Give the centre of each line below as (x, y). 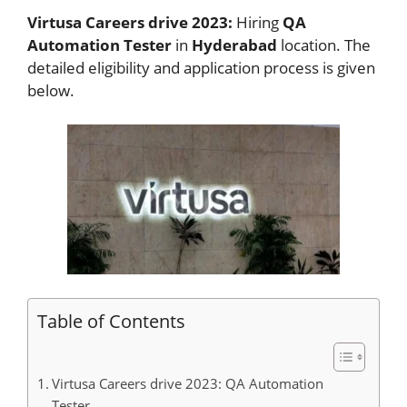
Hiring (256, 22)
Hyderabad (233, 45)
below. (51, 90)
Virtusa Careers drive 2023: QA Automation (188, 383)
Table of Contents (111, 320)
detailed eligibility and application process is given (201, 67)
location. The (326, 45)
